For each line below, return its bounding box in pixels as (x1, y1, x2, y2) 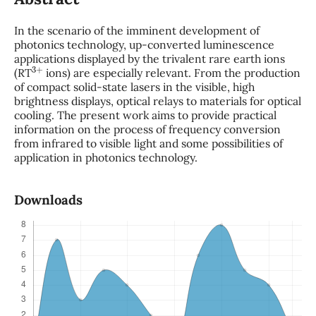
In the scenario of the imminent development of (13, 23, 260, 37)
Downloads (13, 191, 83, 209)
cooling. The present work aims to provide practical (13, 107, 276, 122)
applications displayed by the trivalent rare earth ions (13, 51, 285, 66)
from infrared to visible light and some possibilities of (13, 135, 283, 150)
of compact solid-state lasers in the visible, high (13, 79, 255, 94)
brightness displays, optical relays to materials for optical (13, 93, 301, 108)
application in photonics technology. (13, 150, 197, 164)
